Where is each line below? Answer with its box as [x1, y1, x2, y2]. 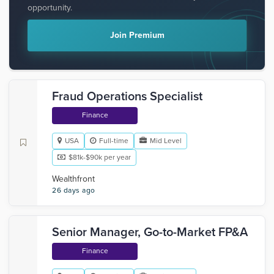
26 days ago [52, 186, 95, 194]
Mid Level [150, 136, 182, 145]
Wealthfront [52, 174, 95, 184]
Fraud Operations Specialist [52, 89, 202, 104]
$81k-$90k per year [68, 153, 131, 161]
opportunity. [28, 2, 72, 13]
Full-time [99, 136, 128, 145]
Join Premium [109, 30, 165, 40]
